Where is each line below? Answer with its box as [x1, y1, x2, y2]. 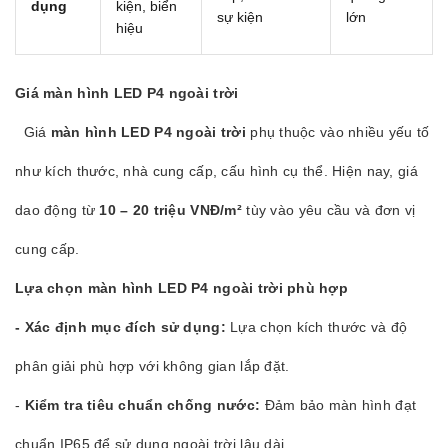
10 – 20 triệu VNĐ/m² [99, 202, 242, 219]
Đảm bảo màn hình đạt [260, 397, 417, 414]
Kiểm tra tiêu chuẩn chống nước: [24, 397, 261, 414]
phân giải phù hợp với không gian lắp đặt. [15, 358, 290, 375]
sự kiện [217, 9, 263, 26]
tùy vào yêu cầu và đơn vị [241, 202, 416, 219]
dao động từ [15, 202, 100, 219]
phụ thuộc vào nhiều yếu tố [245, 124, 430, 141]
